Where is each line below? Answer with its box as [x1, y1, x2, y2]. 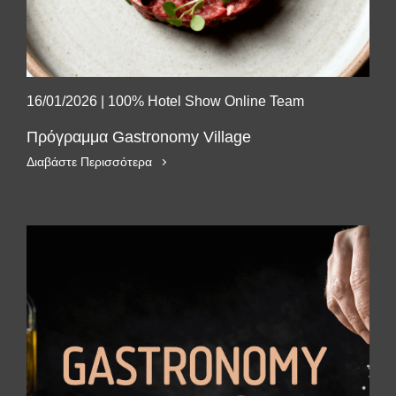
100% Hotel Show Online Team [108, 94, 304, 109]
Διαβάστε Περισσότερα [27, 155, 152, 169]
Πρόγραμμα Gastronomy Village [27, 128, 251, 146]
